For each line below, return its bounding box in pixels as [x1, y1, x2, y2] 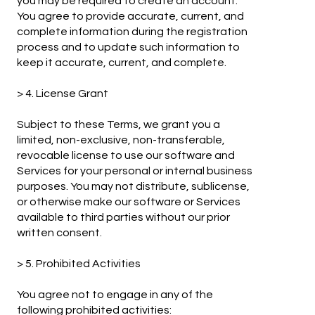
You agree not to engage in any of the [17, 289, 214, 301]
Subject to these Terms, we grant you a [17, 119, 221, 131]
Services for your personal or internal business [17, 165, 253, 177]
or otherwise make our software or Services [17, 196, 241, 208]
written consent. [17, 227, 103, 239]
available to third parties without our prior [17, 212, 231, 224]
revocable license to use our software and [17, 150, 236, 162]
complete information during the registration [17, 26, 248, 38]
